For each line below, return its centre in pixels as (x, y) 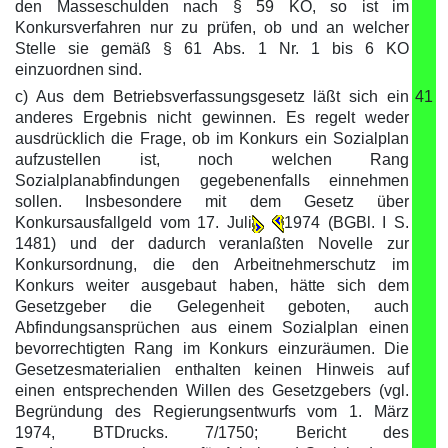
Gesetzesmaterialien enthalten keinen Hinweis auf (212, 369)
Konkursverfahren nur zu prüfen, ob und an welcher (212, 27)
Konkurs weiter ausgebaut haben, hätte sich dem (212, 285)
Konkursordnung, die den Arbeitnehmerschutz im (212, 264)
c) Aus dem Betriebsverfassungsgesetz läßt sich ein (212, 96)
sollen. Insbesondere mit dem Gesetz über (212, 201)
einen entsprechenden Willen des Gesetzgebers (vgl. (212, 390)
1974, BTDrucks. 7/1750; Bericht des (212, 432)
